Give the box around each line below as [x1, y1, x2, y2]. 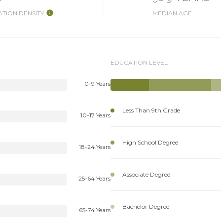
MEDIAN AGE [152, 9, 192, 17]
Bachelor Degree [122, 202, 169, 210]
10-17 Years [80, 111, 110, 119]
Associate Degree [122, 170, 170, 178]
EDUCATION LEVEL [110, 58, 168, 66]
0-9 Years [84, 79, 110, 87]
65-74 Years [79, 206, 110, 214]
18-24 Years [79, 143, 110, 150]
